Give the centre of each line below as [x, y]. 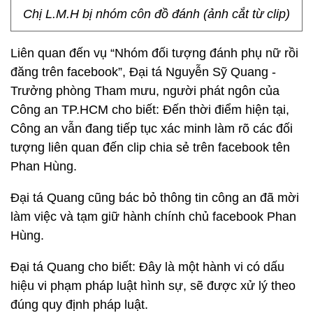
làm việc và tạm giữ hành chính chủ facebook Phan [153, 217]
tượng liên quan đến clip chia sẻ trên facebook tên [150, 147]
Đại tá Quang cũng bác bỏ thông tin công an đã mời [155, 198]
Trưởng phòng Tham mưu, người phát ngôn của [145, 91]
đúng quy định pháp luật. [79, 305]
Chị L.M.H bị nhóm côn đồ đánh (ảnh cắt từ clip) [156, 14]
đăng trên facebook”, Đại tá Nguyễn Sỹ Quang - [143, 72]
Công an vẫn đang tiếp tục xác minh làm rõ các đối [152, 129]
